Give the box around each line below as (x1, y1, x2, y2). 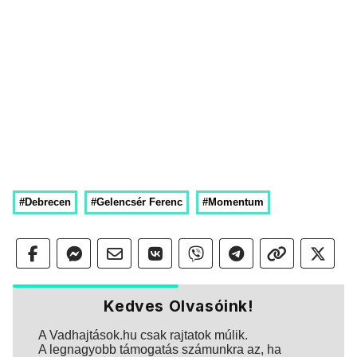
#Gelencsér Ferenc (91, 196, 182, 208)
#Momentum (202, 196, 264, 208)
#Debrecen (19, 196, 71, 208)
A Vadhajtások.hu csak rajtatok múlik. (38, 328, 248, 342)
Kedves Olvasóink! (104, 296, 253, 316)
